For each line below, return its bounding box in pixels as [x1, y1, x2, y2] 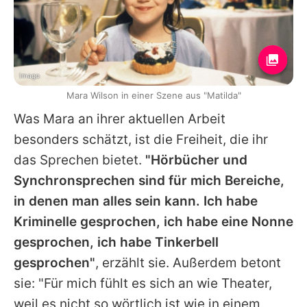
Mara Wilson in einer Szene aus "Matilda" [66, 90, 241, 101]
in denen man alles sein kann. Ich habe [14, 193, 258, 210]
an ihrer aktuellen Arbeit [75, 111, 225, 127]
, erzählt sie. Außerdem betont [95, 255, 281, 271]
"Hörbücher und [145, 152, 247, 169]
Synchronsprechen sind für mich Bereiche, [14, 173, 284, 189]
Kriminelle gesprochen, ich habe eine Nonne [14, 214, 293, 230]
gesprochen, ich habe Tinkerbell [14, 234, 219, 251]
